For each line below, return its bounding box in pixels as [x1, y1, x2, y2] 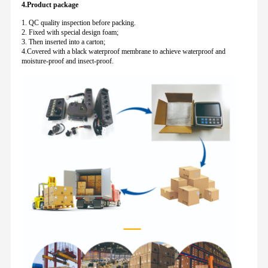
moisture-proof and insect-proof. [21, 57, 114, 66]
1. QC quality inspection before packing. [21, 19, 136, 28]
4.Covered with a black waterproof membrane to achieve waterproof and [21, 47, 226, 56]
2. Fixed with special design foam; [21, 28, 118, 37]
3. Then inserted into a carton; [21, 38, 105, 47]
